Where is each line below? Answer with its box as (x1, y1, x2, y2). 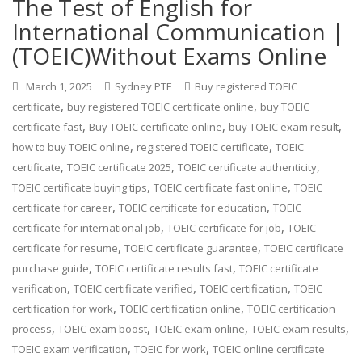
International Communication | (12, 15, 345, 47)
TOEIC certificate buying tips (12, 179, 148, 195)
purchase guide (12, 260, 90, 276)
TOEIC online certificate (213, 341, 326, 356)
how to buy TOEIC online (12, 139, 131, 154)
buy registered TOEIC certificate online (67, 99, 255, 114)
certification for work (12, 301, 114, 316)
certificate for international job (12, 220, 162, 235)
